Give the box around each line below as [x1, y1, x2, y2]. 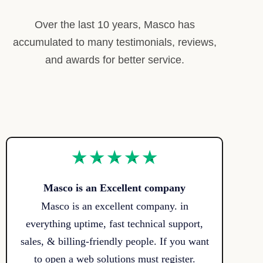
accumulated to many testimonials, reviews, [12, 36, 217, 49]
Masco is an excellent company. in [41, 200, 188, 213]
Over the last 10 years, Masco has [34, 19, 195, 31]
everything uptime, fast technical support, [26, 218, 203, 230]
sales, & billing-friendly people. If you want [20, 235, 209, 248]
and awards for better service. [45, 54, 184, 66]
